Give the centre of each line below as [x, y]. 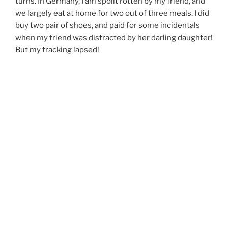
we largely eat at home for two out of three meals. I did [112, 13]
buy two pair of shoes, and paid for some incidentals [108, 25]
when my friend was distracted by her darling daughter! [114, 37]
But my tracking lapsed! [57, 50]
